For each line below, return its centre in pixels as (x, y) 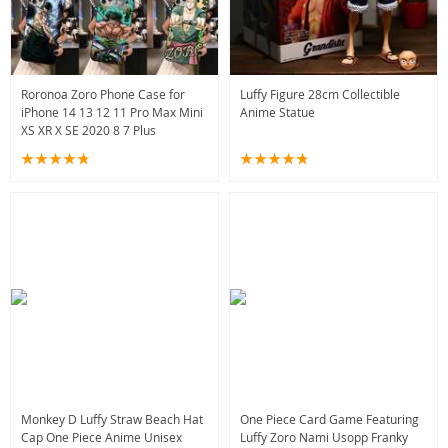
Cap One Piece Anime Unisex (101, 437)
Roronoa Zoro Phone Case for (103, 94)
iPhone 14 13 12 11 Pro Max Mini (112, 112)
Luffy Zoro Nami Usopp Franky (324, 437)
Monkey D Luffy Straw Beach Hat (112, 419)
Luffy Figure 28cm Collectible (320, 94)
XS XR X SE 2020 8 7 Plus (88, 130)
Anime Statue (277, 112)
